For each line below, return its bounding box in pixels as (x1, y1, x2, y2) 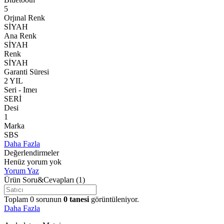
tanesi (67, 194, 91, 203)
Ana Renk (4, 31, 36, 40)
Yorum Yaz (4, 166, 39, 175)
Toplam (4, 194, 30, 203)
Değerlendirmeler (4, 148, 59, 157)
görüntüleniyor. (91, 194, 139, 203)
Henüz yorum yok (4, 157, 61, 166)
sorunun (34, 194, 63, 203)
